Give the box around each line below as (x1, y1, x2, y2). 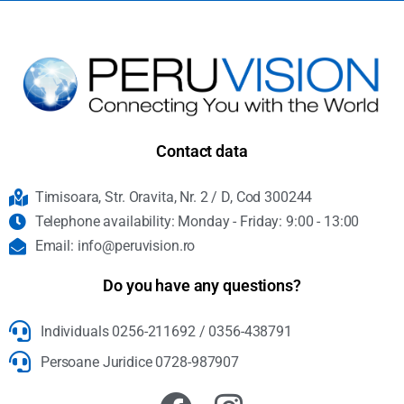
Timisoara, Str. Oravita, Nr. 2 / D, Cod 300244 (34, 188, 313, 206)
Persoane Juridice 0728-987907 (41, 353, 239, 371)
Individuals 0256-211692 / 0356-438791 (41, 322, 292, 340)
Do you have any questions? (103, 275, 301, 295)
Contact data (156, 141, 248, 161)
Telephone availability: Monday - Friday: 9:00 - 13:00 (34, 212, 360, 230)
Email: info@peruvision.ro (34, 236, 196, 254)
